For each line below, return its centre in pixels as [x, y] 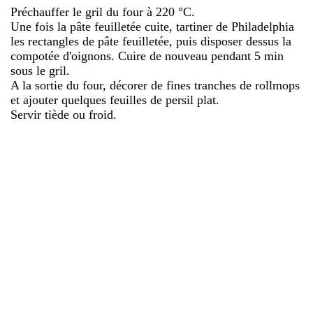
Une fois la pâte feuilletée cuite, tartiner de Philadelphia [152, 26]
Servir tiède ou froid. [64, 114]
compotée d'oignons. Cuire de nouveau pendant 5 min [147, 56]
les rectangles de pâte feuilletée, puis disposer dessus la [151, 41]
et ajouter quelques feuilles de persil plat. [115, 100]
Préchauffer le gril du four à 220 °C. [103, 12]
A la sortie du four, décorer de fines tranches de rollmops [155, 85]
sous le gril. [40, 70]
